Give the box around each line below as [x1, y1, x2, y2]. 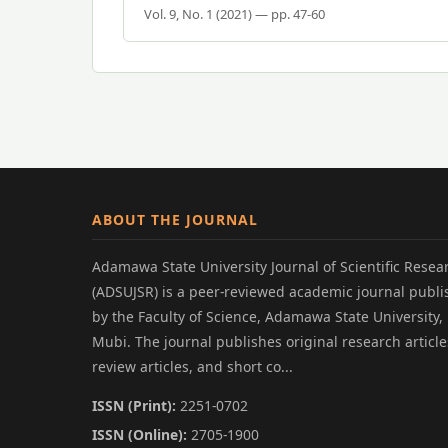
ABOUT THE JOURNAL [92, 209, 258, 229]
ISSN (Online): [92, 424, 187, 444]
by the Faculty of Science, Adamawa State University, [92, 306, 443, 326]
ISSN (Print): [92, 395, 176, 415]
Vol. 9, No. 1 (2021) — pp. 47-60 [144, 4, 325, 23]
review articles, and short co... [92, 356, 293, 376]
